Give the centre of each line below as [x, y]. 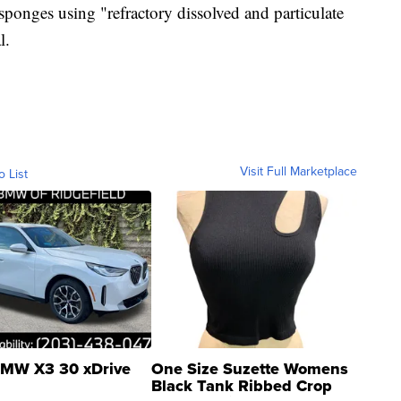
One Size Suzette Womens [250, 369]
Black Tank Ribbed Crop [242, 386]
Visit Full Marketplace [299, 171]
